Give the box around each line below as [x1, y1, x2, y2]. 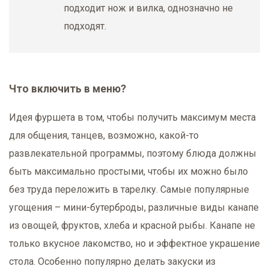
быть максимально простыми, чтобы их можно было [9, 165, 248, 177]
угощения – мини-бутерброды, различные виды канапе [9, 201, 259, 213]
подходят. [64, 20, 106, 32]
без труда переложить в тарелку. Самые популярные [9, 183, 249, 195]
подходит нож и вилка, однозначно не [64, 2, 233, 14]
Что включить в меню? [9, 83, 126, 95]
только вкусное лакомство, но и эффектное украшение [9, 237, 260, 249]
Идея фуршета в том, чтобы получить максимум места [9, 111, 256, 123]
